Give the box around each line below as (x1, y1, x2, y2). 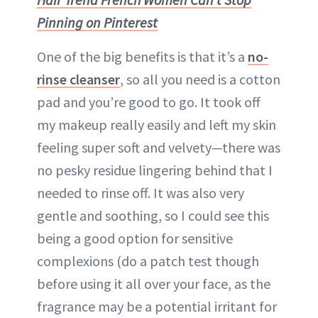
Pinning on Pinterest (37, 13, 158, 32)
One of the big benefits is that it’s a (37, 48, 248, 66)
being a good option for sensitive (37, 229, 233, 248)
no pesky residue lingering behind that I (37, 161, 273, 180)
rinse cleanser (37, 70, 120, 89)
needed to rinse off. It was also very (37, 184, 244, 202)
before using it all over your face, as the (37, 275, 270, 293)
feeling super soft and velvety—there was (37, 138, 280, 157)
